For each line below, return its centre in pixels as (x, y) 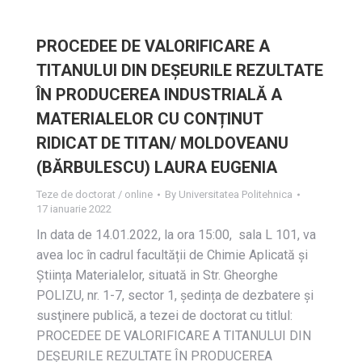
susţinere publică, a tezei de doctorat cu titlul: (164, 316)
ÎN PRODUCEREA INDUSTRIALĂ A (159, 95)
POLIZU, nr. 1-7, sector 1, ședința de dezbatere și (175, 295)
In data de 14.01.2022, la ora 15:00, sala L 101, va (176, 235)
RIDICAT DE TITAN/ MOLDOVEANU (162, 143)
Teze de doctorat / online (95, 194)
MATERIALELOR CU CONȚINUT (149, 119)
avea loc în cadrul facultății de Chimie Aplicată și (172, 255)
